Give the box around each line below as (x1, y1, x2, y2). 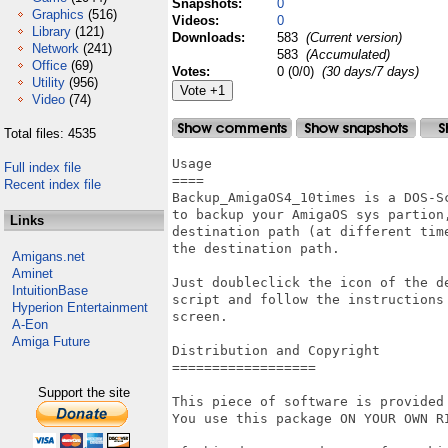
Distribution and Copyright (172, 343, 380, 358)
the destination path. (172, 241, 356, 256)
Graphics (32, 7, 84, 22)
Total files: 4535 (4, 126, 96, 141)
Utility (32, 75, 65, 90)
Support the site (38, 385, 130, 400)
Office (32, 58, 67, 73)
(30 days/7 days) (322, 64, 419, 79)
